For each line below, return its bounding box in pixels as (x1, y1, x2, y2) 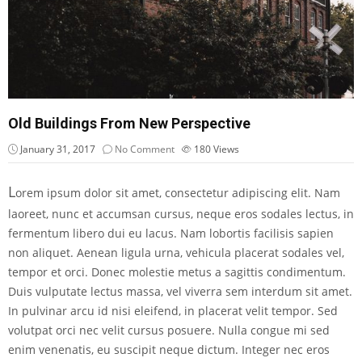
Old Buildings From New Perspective (8, 115, 250, 133)
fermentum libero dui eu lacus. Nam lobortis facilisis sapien (8, 225, 334, 242)
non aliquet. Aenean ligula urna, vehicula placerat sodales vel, (8, 245, 344, 261)
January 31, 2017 (18, 142, 95, 157)
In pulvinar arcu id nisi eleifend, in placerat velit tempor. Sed (8, 303, 338, 319)
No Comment (115, 142, 175, 157)
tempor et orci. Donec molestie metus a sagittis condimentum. (8, 264, 346, 280)
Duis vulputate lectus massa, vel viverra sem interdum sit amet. (8, 284, 352, 300)
